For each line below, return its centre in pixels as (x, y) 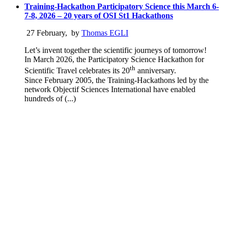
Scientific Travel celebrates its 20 (77, 71)
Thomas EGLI (105, 33)
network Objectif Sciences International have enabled (110, 89)
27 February (45, 33)
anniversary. (156, 71)
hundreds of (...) (50, 98)
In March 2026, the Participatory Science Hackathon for (114, 60)
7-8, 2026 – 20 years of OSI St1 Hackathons (99, 16)
